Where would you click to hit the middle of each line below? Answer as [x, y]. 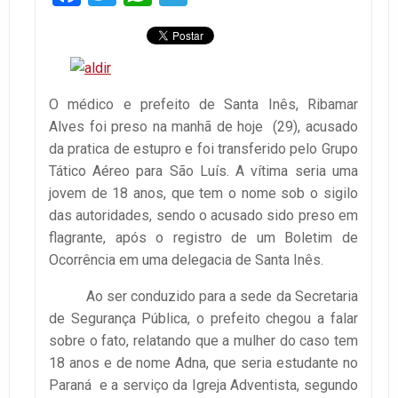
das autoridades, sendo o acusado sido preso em [203, 216]
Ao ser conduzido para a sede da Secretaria [203, 297]
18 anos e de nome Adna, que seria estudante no [203, 363]
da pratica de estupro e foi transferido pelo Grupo [203, 149]
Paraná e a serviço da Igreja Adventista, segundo [203, 386]
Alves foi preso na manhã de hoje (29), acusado [203, 127]
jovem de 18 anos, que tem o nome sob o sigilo [203, 194]
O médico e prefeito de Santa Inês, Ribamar [203, 105]
